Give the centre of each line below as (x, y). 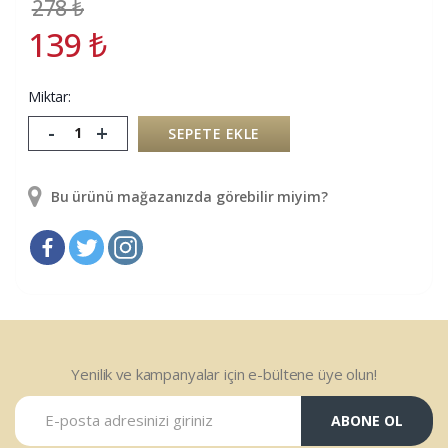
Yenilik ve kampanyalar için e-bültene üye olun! (224, 373)
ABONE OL (366, 421)
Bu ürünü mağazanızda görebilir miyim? (187, 196)
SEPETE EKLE (214, 133)
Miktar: (50, 96)
